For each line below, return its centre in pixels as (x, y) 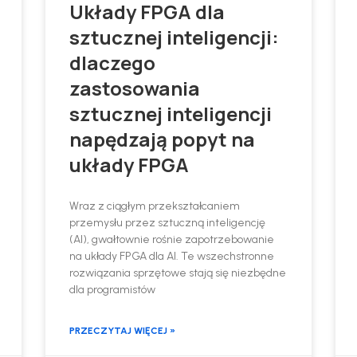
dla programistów (113, 289)
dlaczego (113, 62)
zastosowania (135, 88)
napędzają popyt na (163, 139)
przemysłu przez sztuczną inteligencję (168, 222)
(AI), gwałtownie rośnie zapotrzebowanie (172, 239)
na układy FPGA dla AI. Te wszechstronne (172, 256)
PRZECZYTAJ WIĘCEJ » (123, 330)
